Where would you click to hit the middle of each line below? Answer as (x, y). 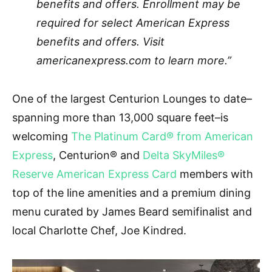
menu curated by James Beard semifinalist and (132, 211)
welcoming (42, 136)
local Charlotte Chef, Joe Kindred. (101, 230)
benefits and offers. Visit (100, 41)
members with (215, 174)
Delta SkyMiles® (184, 155)
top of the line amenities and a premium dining (131, 192)
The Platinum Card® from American (162, 136)
